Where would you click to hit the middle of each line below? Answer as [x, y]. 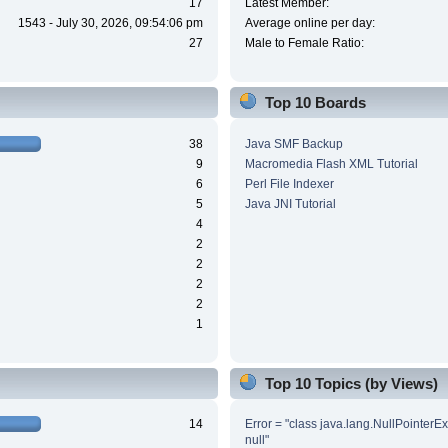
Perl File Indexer [289, 183]
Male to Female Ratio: [304, 43]
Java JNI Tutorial [290, 203]
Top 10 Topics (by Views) [351, 383]
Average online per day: [309, 23]
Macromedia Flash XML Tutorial [331, 163]
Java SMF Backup [293, 143]
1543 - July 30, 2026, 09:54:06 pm [111, 23]
